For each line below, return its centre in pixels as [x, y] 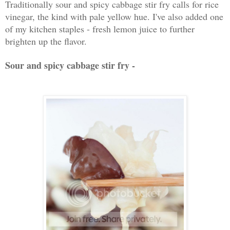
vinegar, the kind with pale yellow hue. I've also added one [114, 17]
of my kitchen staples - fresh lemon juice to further [100, 29]
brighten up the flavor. [46, 41]
